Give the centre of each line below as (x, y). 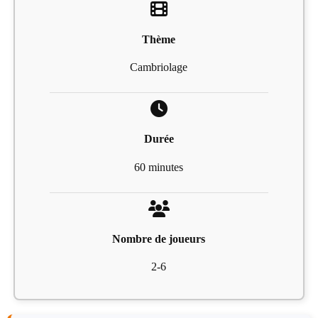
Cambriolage (159, 67)
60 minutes (159, 167)
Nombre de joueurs (159, 238)
